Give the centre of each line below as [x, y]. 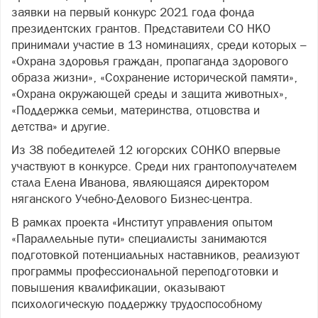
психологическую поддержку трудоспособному [137, 304]
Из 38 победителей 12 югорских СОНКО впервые [146, 150]
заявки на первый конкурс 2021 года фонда [133, 12]
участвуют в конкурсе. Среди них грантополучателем [154, 166]
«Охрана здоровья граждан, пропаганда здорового [150, 61]
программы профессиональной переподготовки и [145, 271]
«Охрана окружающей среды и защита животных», [149, 94]
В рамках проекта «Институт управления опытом [142, 222]
